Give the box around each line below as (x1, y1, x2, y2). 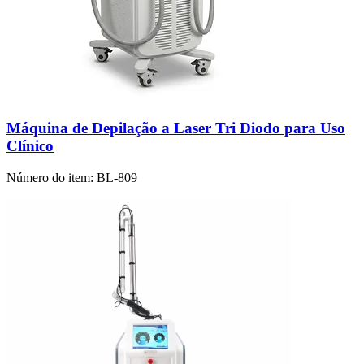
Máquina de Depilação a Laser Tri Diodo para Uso (6, 119, 345, 137)
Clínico (6, 137, 54, 155)
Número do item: (6, 170, 93, 184)
